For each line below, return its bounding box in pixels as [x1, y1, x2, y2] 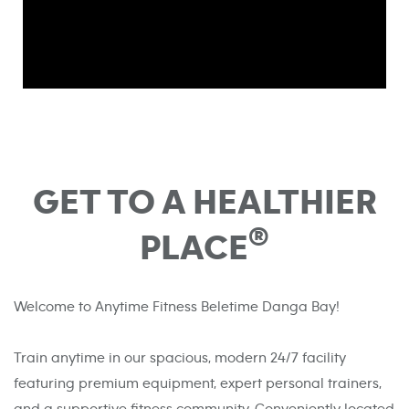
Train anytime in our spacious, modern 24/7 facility [14, 351, 346, 366]
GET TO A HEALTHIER [32, 184, 377, 222]
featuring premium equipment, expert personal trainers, [14, 376, 382, 392]
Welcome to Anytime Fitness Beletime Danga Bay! [14, 299, 340, 315]
